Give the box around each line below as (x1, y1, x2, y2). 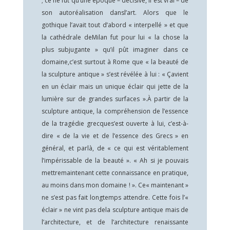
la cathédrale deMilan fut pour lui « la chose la (41, 33, 189, 42)
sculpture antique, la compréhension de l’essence (41, 107, 189, 116)
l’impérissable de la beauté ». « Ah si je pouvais (41, 156, 189, 165)
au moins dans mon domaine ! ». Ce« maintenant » (41, 181, 189, 189)
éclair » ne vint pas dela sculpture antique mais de (41, 205, 189, 214)
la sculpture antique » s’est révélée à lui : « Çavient (41, 70, 189, 79)
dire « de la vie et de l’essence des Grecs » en (41, 131, 189, 140)
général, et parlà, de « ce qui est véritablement (41, 144, 189, 152)
